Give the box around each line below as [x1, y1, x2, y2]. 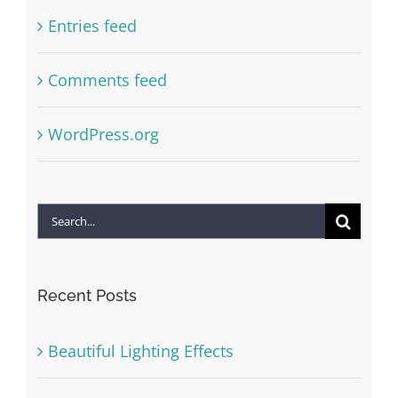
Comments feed [47, 69, 167, 92]
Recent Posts [36, 286, 137, 306]
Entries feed [47, 15, 137, 37]
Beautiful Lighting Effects [47, 340, 234, 362]
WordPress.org [47, 123, 159, 146]
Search [36, 208, 87, 230]
